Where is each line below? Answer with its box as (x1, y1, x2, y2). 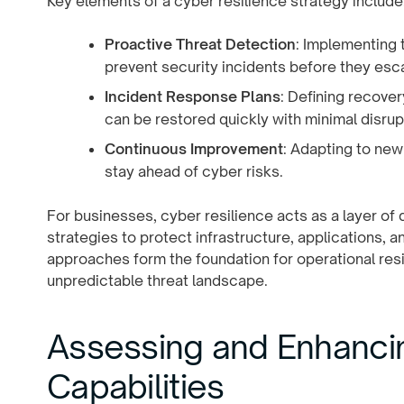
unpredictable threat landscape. (47, 271, 268, 289)
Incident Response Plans (105, 87, 280, 106)
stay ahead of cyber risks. (105, 161, 283, 180)
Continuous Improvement (105, 139, 283, 158)
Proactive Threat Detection (105, 34, 296, 53)
